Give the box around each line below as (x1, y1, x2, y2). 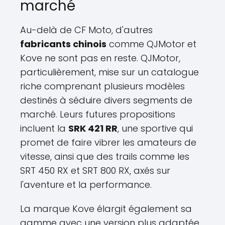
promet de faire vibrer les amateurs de (20, 136, 196, 149)
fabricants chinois (20, 38, 106, 50)
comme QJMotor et (106, 38, 196, 50)
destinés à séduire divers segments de (20, 94, 192, 106)
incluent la (20, 122, 68, 135)
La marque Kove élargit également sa (20, 202, 192, 215)
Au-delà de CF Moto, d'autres (20, 24, 153, 36)
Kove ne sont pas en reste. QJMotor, (20, 52, 180, 64)
